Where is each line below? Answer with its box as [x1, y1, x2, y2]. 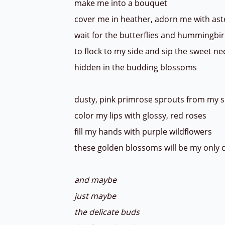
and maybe [74, 174, 119, 185]
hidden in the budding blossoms [74, 62, 199, 73]
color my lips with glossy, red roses [74, 110, 208, 121]
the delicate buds [74, 206, 142, 217]
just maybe [74, 190, 118, 201]
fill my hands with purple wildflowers [74, 126, 214, 137]
